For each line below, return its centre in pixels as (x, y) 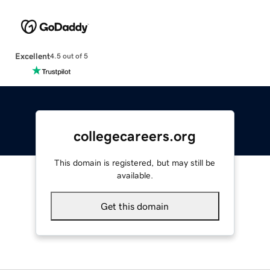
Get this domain (135, 206)
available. (135, 175)
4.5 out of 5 (69, 56)
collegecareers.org (135, 136)
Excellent (32, 56)
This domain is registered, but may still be (135, 162)
